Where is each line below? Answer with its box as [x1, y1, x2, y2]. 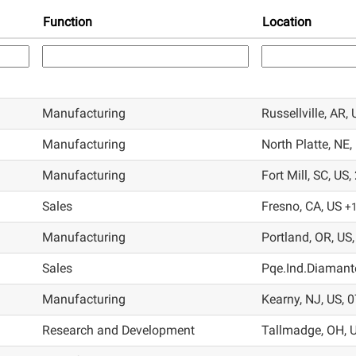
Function [43, 14, 92, 29]
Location [262, 14, 311, 29]
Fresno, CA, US [261, 199, 345, 214]
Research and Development [42, 323, 195, 338]
